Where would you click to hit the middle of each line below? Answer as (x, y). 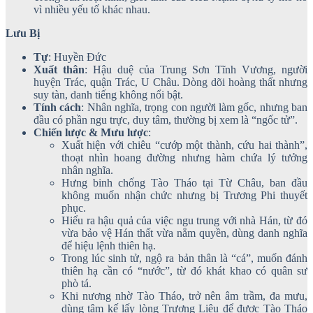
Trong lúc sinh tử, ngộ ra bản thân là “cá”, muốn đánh (184, 258)
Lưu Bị (23, 33)
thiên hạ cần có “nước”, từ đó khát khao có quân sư (184, 270)
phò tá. (77, 283)
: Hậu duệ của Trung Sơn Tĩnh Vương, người (196, 69)
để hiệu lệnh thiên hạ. (109, 245)
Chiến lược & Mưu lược (91, 132)
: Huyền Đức (77, 57)
